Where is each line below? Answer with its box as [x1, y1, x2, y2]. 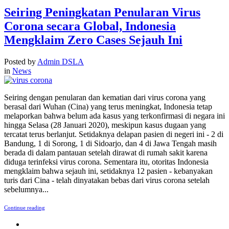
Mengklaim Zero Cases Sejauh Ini [4, 33, 182, 47]
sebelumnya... [4, 185, 49, 194]
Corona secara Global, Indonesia [4, 19, 176, 33]
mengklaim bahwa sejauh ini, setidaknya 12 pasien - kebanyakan [4, 167, 213, 176]
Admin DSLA [37, 57, 84, 66]
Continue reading [4, 204, 45, 211]
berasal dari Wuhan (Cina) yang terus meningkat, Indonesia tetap [4, 102, 212, 111]
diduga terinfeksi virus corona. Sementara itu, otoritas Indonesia [4, 157, 209, 167]
